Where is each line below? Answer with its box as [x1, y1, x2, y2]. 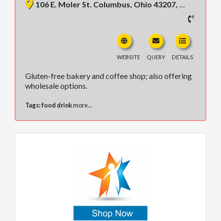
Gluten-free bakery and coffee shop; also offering [25, 71, 192, 80]
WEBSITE [117, 53, 140, 60]
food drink [41, 101, 72, 109]
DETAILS [172, 53, 193, 60]
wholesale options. [25, 80, 87, 90]
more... [73, 101, 92, 109]
